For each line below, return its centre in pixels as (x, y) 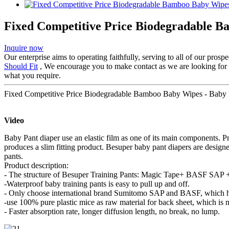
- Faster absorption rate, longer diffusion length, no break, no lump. (112, 211)
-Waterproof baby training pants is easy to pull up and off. (97, 184)
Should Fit (21, 66)
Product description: (36, 165)
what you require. (32, 75)
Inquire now (24, 48)
